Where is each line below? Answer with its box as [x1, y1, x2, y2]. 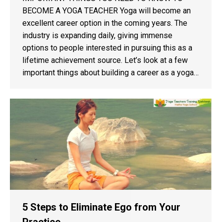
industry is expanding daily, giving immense [22, 31, 172, 41]
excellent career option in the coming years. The [22, 18, 187, 28]
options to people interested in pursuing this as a [22, 43, 192, 53]
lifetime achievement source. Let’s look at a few [22, 55, 188, 65]
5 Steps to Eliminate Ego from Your [22, 201, 180, 214]
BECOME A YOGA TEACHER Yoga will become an [22, 6, 191, 16]
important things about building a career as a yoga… [22, 68, 199, 78]
